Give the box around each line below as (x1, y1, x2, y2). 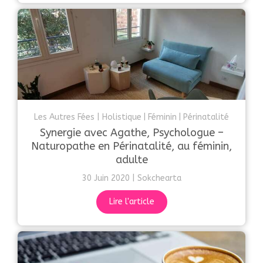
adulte (115, 153, 148, 166)
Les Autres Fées (34, 112, 95, 122)
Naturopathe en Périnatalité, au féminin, (31, 139, 232, 153)
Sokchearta (137, 173, 181, 183)
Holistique (102, 112, 141, 122)
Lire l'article (109, 196, 154, 207)
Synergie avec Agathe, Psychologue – (39, 126, 224, 139)
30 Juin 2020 (82, 173, 130, 183)
